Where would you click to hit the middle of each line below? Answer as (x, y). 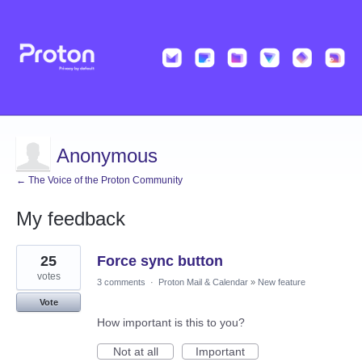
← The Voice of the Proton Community (99, 181)
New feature (282, 282)
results (33, 262)
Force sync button (160, 261)
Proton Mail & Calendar (203, 282)
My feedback (71, 219)
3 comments (121, 282)
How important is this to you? (171, 323)
